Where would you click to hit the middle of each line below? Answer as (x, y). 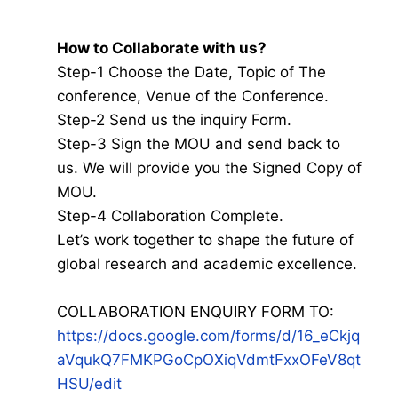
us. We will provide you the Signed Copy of (209, 168)
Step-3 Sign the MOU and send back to (199, 144)
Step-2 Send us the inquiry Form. (174, 120)
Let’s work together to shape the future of (205, 240)
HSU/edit (89, 384)
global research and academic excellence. (207, 264)
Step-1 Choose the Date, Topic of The (191, 72)
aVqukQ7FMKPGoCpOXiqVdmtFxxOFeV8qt (209, 360)
